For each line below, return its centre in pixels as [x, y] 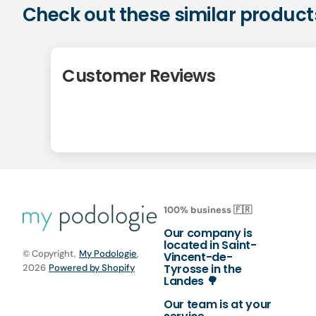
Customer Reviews [139, 76]
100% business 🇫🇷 [208, 210]
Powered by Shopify [92, 267]
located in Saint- [210, 245]
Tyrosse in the [203, 269]
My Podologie [108, 253]
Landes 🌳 [191, 281]
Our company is [208, 233]
